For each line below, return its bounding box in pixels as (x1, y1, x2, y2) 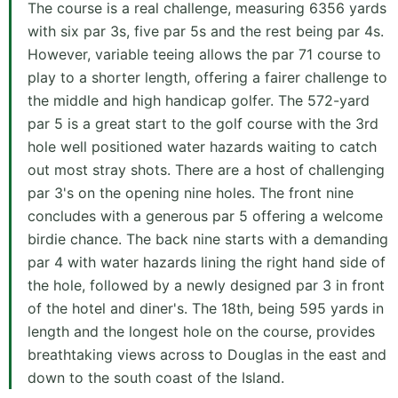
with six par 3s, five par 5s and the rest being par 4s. (28, 22, 384, 41)
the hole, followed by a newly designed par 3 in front (28, 276, 385, 295)
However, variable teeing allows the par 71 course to (28, 45, 381, 64)
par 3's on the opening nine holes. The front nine (28, 184, 354, 203)
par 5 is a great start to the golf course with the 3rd (28, 115, 378, 133)
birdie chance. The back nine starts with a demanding (28, 230, 388, 249)
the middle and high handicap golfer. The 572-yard (28, 92, 370, 110)
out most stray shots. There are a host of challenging (28, 161, 385, 179)
